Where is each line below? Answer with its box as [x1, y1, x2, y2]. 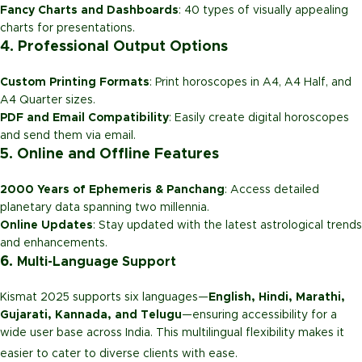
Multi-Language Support [17, 255, 176, 268]
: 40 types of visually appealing [179, 4, 348, 16]
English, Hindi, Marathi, [208, 291, 345, 303]
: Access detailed [225, 183, 319, 196]
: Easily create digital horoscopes [169, 112, 349, 124]
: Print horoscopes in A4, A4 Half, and [149, 76, 351, 88]
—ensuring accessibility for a [182, 309, 337, 321]
